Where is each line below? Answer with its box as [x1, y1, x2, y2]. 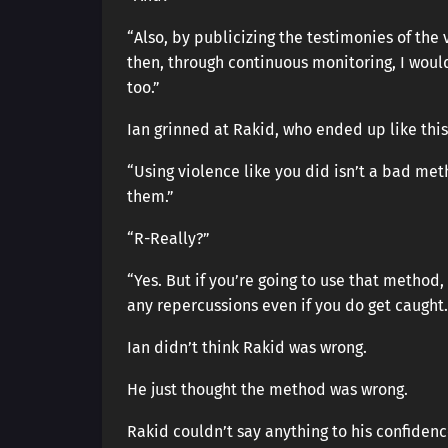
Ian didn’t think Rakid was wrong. [127, 338, 367, 357]
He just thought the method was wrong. [127, 380, 408, 399]
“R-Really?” [127, 229, 210, 248]
